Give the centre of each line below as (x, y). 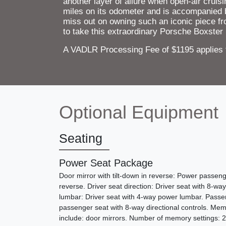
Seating (81, 138)
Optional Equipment (139, 112)
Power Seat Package (106, 163)
